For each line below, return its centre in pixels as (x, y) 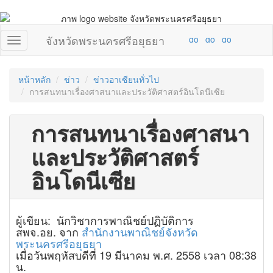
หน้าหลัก (34, 79)
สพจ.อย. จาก (49, 232)
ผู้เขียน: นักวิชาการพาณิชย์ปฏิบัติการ (105, 220)
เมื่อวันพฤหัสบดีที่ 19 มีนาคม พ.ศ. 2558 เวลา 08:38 (136, 255)
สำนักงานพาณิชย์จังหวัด (140, 232)
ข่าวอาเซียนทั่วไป (126, 79)
